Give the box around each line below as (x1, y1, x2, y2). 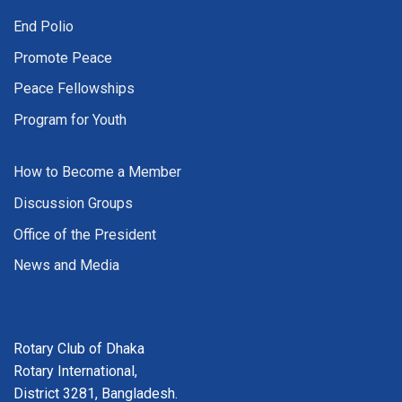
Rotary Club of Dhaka (13, 339, 144, 357)
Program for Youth (13, 110, 127, 128)
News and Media (13, 257, 119, 275)
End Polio (13, 17, 74, 35)
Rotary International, (13, 362, 137, 380)
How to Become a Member (13, 163, 181, 181)
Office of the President (13, 225, 156, 243)
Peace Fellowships (13, 80, 135, 98)
